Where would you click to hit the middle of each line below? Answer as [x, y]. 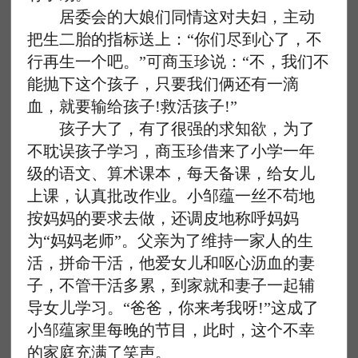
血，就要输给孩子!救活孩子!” [133, 106]
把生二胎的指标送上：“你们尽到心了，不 [175, 39]
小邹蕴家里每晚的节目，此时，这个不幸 [171, 330]
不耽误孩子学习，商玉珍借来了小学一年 [171, 151]
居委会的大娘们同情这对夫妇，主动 [171, 17]
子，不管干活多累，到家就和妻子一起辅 [171, 285]
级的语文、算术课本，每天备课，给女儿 [171, 173]
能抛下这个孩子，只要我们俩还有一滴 [163, 84]
